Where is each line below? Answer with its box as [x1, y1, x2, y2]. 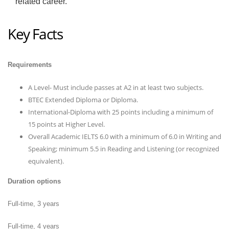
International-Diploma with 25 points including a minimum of [28, 107, 213, 117]
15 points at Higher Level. [28, 120, 105, 129]
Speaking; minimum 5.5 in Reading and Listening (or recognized [28, 144, 219, 153]
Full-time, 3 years [8, 200, 59, 208]
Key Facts [8, 24, 63, 43]
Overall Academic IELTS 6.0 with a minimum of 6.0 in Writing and [28, 132, 221, 141]
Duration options [8, 177, 61, 185]
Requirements [8, 61, 52, 68]
